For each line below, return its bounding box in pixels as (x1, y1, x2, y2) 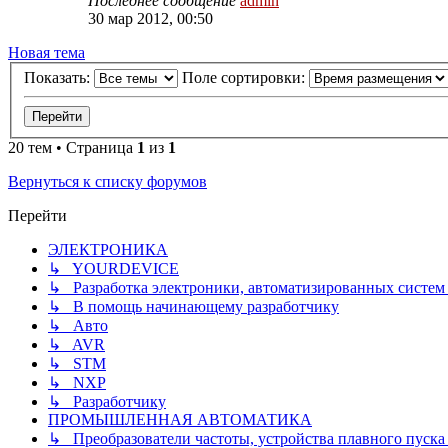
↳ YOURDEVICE (48, 260, 179, 278)
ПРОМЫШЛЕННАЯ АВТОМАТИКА (48, 411, 312, 429)
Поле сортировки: (182, 69, 309, 87)
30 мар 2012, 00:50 (88, 9, 213, 27)
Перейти (8, 207, 67, 225)
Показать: (24, 69, 94, 87)
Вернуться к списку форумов (8, 173, 207, 191)
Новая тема (8, 43, 85, 61)
